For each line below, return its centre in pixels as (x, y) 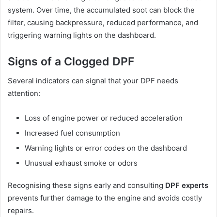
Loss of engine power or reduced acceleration (104, 118)
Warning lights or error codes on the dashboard (106, 148)
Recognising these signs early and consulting (86, 186)
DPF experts (187, 186)
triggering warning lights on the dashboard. (82, 35)
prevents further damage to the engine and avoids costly (105, 198)
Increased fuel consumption (72, 133)
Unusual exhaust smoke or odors (81, 163)
